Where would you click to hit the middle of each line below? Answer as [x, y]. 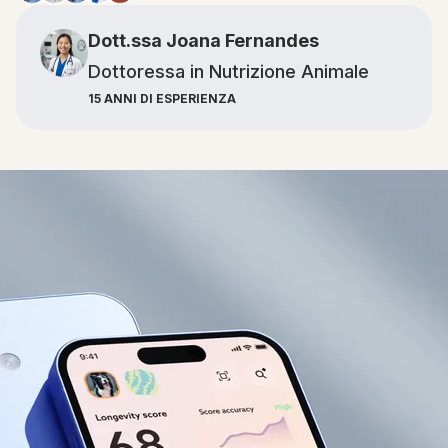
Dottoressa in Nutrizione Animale [228, 71]
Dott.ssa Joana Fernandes [203, 40]
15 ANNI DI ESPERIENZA [162, 98]
